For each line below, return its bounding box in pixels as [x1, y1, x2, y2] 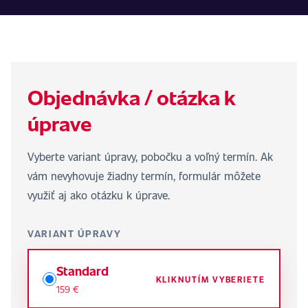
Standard [56, 262, 109, 279]
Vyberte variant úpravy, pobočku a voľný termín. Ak [27, 149, 273, 164]
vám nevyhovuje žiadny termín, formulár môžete [27, 168, 261, 183]
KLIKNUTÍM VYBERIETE [155, 273, 265, 285]
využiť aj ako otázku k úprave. [27, 188, 170, 202]
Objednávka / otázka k [27, 82, 236, 111]
